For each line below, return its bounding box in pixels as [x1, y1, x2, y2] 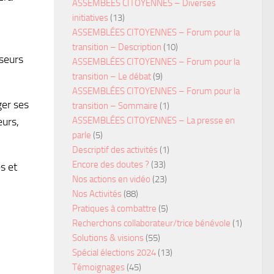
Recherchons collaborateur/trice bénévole [72, 217, 231, 229]
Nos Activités [72, 188, 122, 199]
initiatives [72, 12, 108, 23]
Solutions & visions [72, 232, 144, 243]
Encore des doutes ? [72, 158, 149, 170]
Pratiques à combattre [72, 202, 157, 214]
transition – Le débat [72, 70, 151, 82]
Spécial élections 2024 [72, 246, 156, 258]
